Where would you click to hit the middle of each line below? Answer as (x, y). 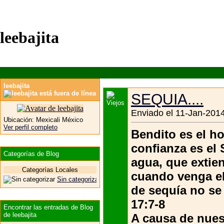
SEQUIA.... (167, 99)
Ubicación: (19, 119)
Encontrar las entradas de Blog (48, 207)
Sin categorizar (79, 179)
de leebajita (20, 214)
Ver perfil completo (30, 127)
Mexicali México (58, 119)
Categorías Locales (50, 169)
